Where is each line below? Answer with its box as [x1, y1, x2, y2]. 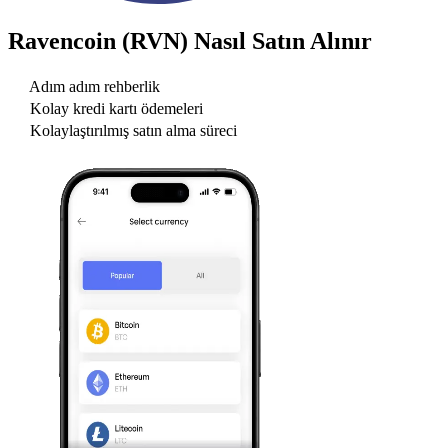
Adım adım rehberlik [29, 78, 160, 96]
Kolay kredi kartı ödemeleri [30, 100, 203, 118]
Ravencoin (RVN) [8, 27, 188, 54]
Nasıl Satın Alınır [188, 27, 372, 54]
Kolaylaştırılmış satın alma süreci [30, 122, 237, 140]
